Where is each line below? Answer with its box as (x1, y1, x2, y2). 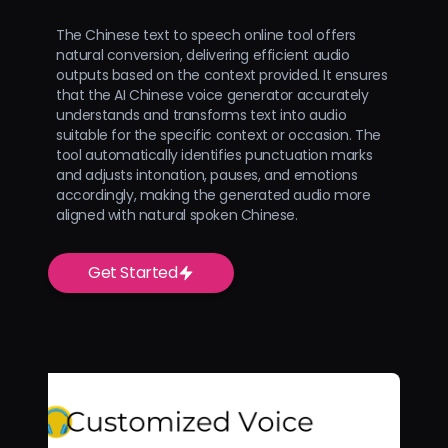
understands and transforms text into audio (56, 104, 347, 125)
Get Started (88, 260, 178, 284)
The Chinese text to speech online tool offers (56, 24, 357, 45)
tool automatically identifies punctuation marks (56, 144, 373, 165)
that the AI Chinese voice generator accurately (56, 84, 369, 105)
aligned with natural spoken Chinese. (56, 204, 298, 225)
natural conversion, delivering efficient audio (56, 44, 350, 65)
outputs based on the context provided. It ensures (56, 64, 388, 85)
